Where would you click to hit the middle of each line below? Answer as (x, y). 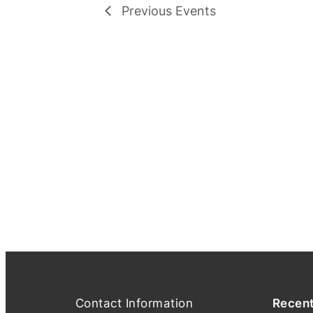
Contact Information (134, 303)
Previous (148, 11)
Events (195, 11)
